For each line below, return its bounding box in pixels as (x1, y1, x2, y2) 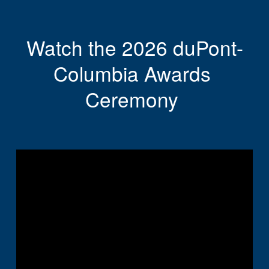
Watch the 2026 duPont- (26, 32, 243, 61)
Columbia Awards (53, 58, 211, 87)
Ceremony (85, 84, 184, 113)
